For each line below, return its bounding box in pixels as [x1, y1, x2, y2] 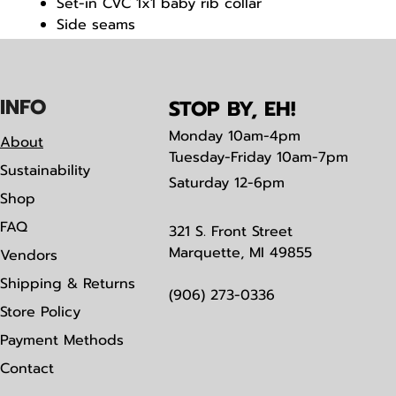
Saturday [169, 172, 229, 194]
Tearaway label [57, 35, 156, 57]
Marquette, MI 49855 [169, 242, 312, 264]
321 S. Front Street [169, 221, 293, 243]
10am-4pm [223, 126, 301, 148]
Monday [169, 126, 223, 148]
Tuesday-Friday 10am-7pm [169, 147, 348, 169]
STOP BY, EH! [169, 94, 295, 126]
